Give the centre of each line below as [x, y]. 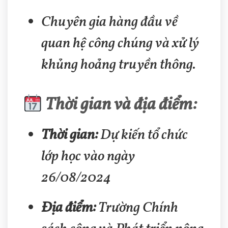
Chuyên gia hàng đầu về [110, 22]
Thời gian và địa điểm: [120, 105]
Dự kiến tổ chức [143, 135]
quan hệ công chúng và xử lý [120, 43]
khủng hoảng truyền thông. [119, 65]
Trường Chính [137, 208]
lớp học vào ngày [88, 157]
